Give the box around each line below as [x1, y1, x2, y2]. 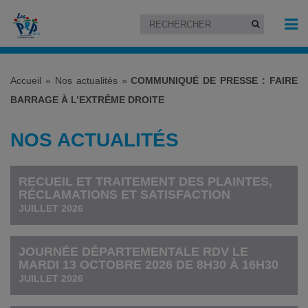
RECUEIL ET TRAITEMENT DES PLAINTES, [19, 174, 273, 188]
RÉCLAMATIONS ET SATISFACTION [19, 187, 231, 201]
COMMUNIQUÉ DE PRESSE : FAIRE [131, 75, 298, 87]
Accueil [10, 75, 41, 87]
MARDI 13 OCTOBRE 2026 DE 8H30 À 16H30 [19, 257, 279, 272]
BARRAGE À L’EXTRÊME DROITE [10, 94, 164, 106]
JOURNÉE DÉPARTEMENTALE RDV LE [19, 244, 249, 258]
